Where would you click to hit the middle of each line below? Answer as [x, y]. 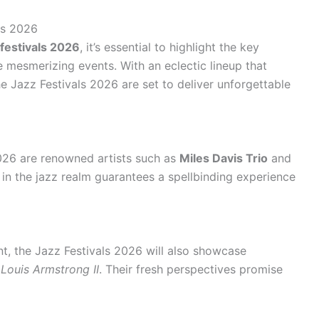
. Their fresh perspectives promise [191, 269]
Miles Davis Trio [224, 158]
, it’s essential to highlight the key [169, 47]
